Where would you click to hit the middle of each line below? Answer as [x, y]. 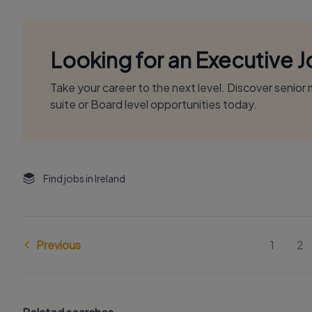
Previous [58, 245]
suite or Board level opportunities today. [154, 104]
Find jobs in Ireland [84, 178]
